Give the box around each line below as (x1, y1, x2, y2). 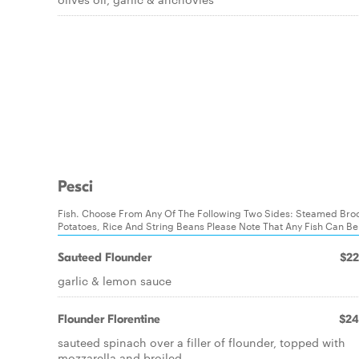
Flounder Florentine (58, 312, 160, 326)
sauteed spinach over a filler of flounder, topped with (58, 334, 345, 350)
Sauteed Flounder (58, 250, 151, 264)
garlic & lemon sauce (58, 272, 171, 288)
